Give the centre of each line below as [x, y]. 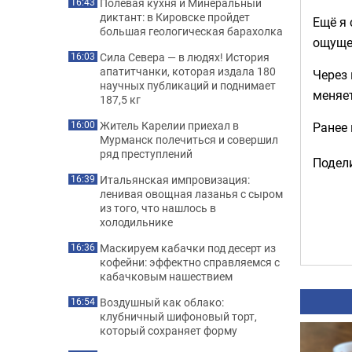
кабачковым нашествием [166, 276]
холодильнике [136, 222]
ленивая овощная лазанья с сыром [191, 194]
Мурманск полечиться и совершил [189, 139]
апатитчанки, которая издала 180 [188, 71]
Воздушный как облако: [162, 302]
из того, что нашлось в [158, 208]
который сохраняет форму [169, 330]
